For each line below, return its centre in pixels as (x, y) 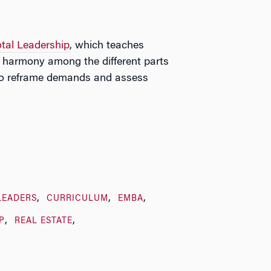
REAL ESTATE (44, 222)
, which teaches (106, 46)
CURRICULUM (78, 199)
